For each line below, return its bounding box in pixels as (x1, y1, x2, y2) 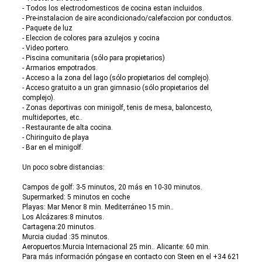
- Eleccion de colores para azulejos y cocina (22, 34, 160, 42)
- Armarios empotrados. (22, 64, 98, 72)
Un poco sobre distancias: (22, 163, 105, 171)
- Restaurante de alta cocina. (22, 123, 113, 132)
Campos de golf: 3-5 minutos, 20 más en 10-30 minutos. (22, 183, 202, 191)
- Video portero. (22, 44, 70, 52)
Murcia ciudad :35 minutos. (22, 233, 109, 241)
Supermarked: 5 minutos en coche (22, 193, 130, 201)
